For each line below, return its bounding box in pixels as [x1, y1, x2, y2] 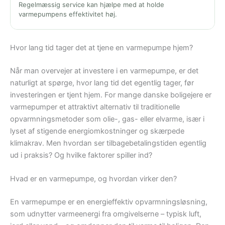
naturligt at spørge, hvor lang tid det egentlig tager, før [10, 78, 194, 88]
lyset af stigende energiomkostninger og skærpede [10, 127, 184, 136]
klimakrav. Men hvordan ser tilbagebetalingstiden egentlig [10, 139, 206, 148]
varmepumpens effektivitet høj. [19, 10, 117, 19]
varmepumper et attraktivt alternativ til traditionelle [10, 102, 180, 112]
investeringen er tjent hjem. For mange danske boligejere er [10, 90, 211, 100]
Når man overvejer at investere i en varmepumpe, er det [10, 66, 198, 76]
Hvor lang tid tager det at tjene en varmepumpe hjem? [10, 43, 193, 53]
